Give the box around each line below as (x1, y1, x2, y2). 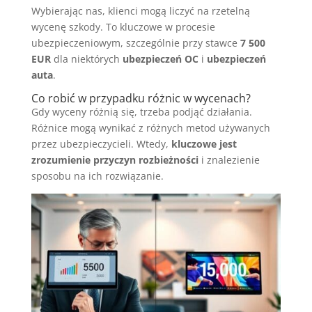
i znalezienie (198, 153, 260, 166)
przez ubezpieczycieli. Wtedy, (31, 136, 171, 150)
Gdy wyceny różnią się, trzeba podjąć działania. (31, 104, 252, 118)
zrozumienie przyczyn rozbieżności (31, 153, 198, 166)
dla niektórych (50, 52, 123, 65)
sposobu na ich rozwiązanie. (31, 169, 164, 182)
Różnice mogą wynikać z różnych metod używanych (31, 120, 270, 134)
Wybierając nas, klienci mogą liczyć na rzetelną (31, 3, 250, 17)
